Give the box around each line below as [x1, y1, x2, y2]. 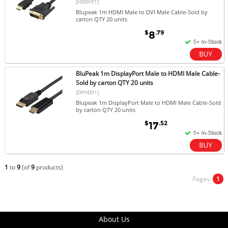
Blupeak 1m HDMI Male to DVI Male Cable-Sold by [76, 8, 208, 16]
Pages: [192, 174, 213, 183]
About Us [98, 214, 130, 224]
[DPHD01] [76, 89, 99, 96]
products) [34, 162, 63, 172]
